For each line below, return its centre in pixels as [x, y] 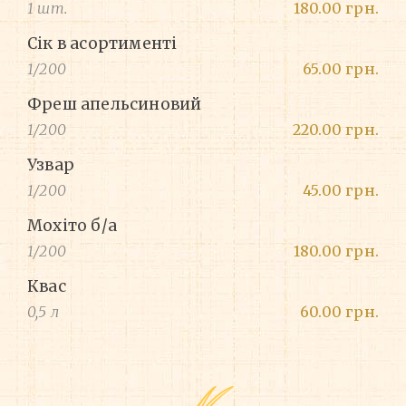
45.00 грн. [341, 191]
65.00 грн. [341, 69]
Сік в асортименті [102, 44]
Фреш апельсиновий [115, 105]
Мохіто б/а [72, 226]
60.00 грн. [339, 312]
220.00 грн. [335, 130]
